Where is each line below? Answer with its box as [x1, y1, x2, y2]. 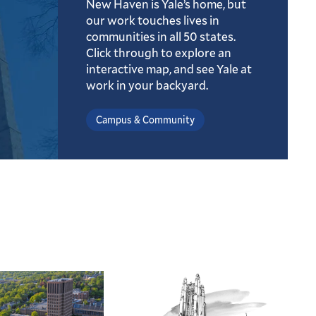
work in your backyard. [86, 77, 208, 94]
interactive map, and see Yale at [86, 61, 252, 78]
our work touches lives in [86, 12, 219, 29]
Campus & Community [96, 113, 195, 127]
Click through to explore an [86, 44, 231, 61]
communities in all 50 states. [86, 28, 236, 45]
